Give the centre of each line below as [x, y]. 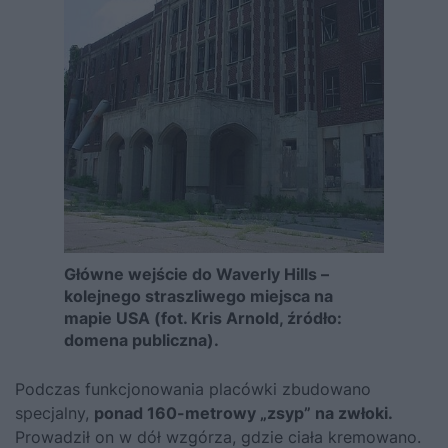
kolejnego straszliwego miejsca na [198, 296]
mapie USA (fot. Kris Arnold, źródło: [203, 318]
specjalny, [54, 413]
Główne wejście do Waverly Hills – [196, 274]
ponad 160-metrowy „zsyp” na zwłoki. [243, 413]
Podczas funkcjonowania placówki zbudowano [193, 389]
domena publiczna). [141, 340]
